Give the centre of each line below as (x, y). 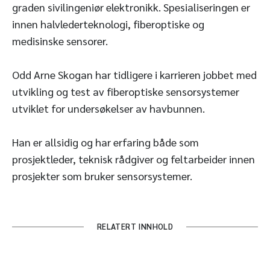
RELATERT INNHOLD (135, 226)
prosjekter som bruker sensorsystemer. (102, 175)
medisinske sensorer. (60, 40)
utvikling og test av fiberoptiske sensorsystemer (126, 91)
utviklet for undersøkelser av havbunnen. (108, 108)
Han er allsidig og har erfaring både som (105, 142)
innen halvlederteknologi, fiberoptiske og (108, 24)
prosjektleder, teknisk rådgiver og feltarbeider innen (133, 159)
